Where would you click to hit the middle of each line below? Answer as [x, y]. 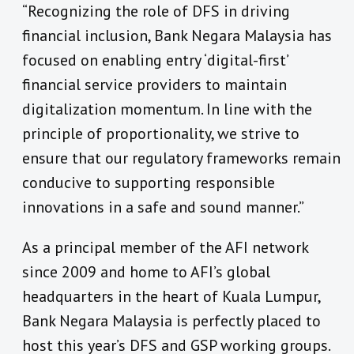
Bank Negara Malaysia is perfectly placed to [171, 321]
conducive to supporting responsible [149, 183]
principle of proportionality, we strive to [161, 134]
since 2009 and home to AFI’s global [146, 272]
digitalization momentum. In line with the [167, 109]
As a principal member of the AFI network [165, 248]
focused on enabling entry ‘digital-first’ [155, 60]
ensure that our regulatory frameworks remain [181, 158]
